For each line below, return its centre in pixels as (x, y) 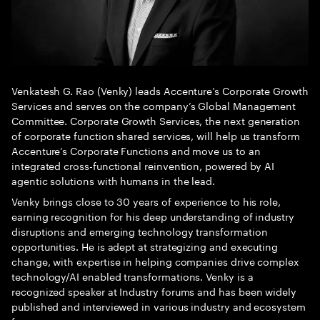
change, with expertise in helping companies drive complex (156, 261)
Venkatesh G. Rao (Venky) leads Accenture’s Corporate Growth (160, 90)
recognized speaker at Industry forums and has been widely (154, 291)
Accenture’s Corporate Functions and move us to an (136, 150)
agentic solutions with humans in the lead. (114, 180)
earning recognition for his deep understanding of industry (153, 216)
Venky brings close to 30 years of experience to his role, (146, 201)
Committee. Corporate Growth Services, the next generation (156, 120)
